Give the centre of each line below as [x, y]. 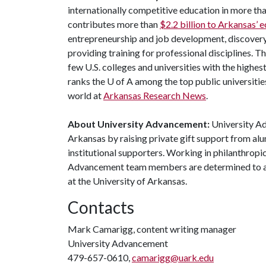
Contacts [101, 207]
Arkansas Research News [155, 95]
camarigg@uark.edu [173, 257]
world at [85, 95]
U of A [120, 81]
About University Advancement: [139, 124]
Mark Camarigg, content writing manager [152, 229]
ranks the [87, 81]
